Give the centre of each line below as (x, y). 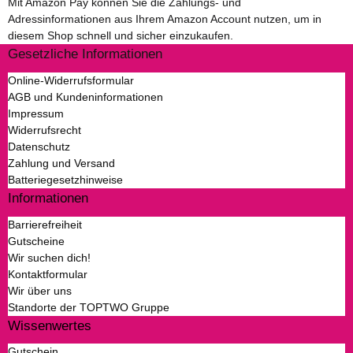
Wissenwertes (50, 325)
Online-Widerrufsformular (71, 80)
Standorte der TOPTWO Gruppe (89, 307)
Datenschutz (39, 146)
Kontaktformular (48, 274)
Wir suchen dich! (49, 257)
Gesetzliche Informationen (85, 54)
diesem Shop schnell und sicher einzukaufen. (121, 36)
